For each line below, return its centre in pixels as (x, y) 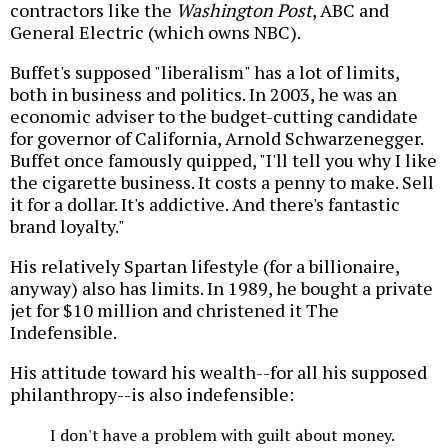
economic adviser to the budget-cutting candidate (214, 116)
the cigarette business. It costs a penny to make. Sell (222, 182)
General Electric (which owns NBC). (155, 32)
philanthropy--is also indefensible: (152, 394)
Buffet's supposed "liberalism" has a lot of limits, (204, 72)
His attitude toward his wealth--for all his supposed (218, 372)
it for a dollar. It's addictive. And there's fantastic (205, 204)
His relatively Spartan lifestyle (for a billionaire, (204, 266)
